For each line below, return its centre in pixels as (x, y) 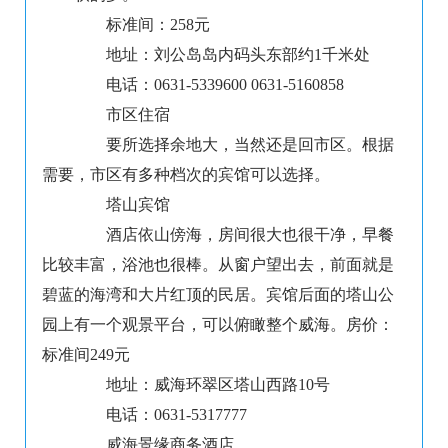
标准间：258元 (142, 25)
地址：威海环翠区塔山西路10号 (202, 385)
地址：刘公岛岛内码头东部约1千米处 (222, 55)
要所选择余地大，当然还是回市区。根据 (234, 145)
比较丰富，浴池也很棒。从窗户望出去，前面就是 (218, 265)
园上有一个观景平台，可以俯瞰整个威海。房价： (218, 325)
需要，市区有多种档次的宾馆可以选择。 (186, 175)
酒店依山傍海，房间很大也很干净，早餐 (234, 235)
